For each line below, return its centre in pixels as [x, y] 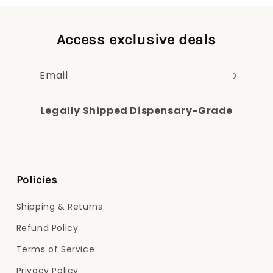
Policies [37, 180]
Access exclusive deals [136, 40]
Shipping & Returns [59, 207]
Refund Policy [47, 228]
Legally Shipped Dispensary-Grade [136, 111]
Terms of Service [55, 249]
